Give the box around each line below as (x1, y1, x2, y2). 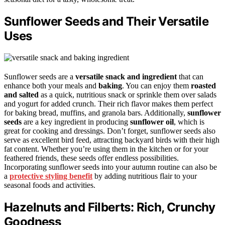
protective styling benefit (10, 171, 92, 180)
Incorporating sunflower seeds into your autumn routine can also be (4, 162, 217, 171)
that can (177, 72, 203, 81)
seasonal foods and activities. (4, 180, 95, 189)
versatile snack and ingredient (75, 72, 177, 81)
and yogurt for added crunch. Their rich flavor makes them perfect (4, 99, 213, 108)
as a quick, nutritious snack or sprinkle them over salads (39, 90, 216, 99)
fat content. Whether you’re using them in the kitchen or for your (4, 144, 208, 153)
